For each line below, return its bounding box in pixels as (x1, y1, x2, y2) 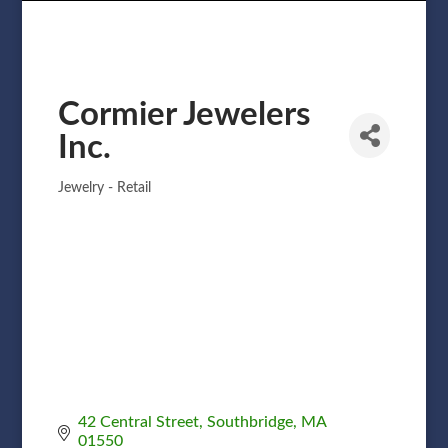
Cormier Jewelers (57, 97, 311, 131)
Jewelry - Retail (57, 180, 151, 195)
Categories (56, 187, 152, 207)
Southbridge (206, 413, 293, 430)
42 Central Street (77, 413, 199, 430)
